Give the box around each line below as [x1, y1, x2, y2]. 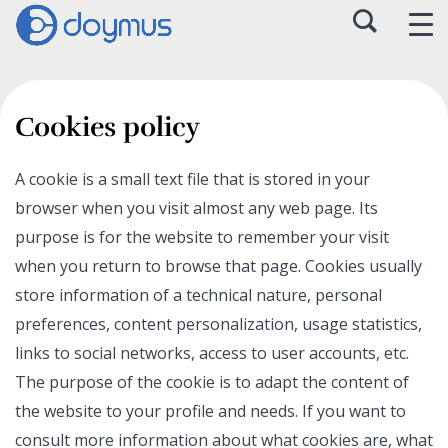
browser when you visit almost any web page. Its [15, 197, 378, 219]
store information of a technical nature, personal [15, 284, 382, 306]
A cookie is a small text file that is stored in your [15, 168, 370, 190]
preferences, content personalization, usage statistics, [15, 313, 422, 335]
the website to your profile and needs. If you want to [15, 400, 406, 422]
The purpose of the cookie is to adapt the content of [15, 371, 409, 393]
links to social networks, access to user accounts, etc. [15, 342, 409, 364]
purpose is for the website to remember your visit [15, 226, 389, 248]
